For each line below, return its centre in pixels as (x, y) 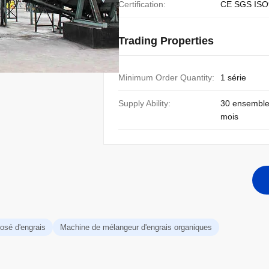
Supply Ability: (144, 103)
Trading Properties (166, 41)
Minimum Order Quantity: (166, 77)
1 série (233, 77)
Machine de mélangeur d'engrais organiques (136, 227)
